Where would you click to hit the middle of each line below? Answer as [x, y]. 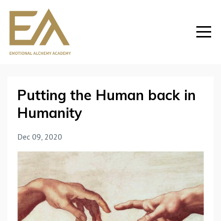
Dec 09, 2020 [40, 137]
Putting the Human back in [107, 95]
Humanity [50, 113]
